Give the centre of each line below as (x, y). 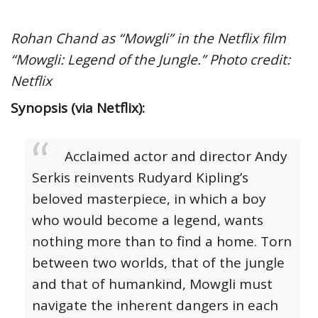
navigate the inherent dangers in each (155, 306)
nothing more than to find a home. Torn (162, 242)
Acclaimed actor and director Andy (176, 157)
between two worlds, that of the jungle (158, 263)
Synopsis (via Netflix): (78, 108)
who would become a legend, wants (148, 220)
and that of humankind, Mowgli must (152, 284)
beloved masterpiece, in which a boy (149, 199)
